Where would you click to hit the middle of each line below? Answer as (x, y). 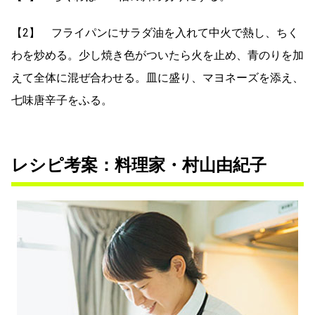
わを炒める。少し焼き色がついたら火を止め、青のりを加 (157, 55)
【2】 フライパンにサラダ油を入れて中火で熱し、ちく (155, 32)
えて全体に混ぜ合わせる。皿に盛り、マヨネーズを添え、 (157, 77)
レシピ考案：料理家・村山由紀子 (139, 165)
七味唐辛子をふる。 (62, 100)
